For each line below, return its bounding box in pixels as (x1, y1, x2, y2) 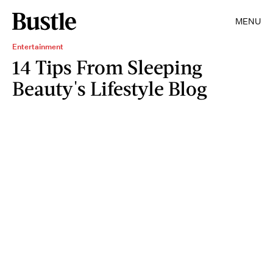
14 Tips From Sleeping (12, 55, 202, 79)
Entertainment (12, 41, 63, 52)
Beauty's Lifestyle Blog (12, 76, 207, 100)
